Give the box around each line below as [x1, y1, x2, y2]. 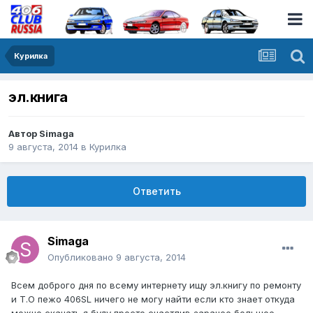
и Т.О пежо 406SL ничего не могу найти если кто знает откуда [11, 293, 295, 305]
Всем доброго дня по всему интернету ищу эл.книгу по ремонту [11, 279, 301, 291]
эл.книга [8, 89, 68, 106]
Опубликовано [48, 252, 116, 263]
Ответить [132, 185, 181, 198]
